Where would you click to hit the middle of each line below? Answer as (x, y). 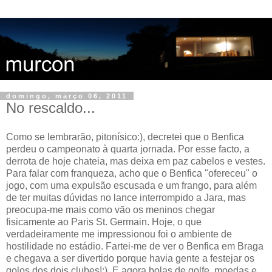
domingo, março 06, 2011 (67, 96)
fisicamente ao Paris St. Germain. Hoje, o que (104, 222)
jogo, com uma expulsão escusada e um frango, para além (131, 185)
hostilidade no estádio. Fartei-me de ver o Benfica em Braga (135, 246)
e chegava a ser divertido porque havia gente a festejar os (130, 258)
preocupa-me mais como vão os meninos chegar (110, 209)
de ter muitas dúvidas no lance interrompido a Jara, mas (126, 197)
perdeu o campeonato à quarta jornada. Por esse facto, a (128, 149)
